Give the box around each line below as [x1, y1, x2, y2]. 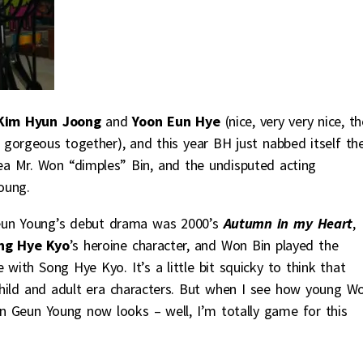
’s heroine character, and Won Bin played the [69, 235, 339, 254]
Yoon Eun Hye [132, 111, 225, 130]
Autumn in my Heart [223, 213, 352, 233]
